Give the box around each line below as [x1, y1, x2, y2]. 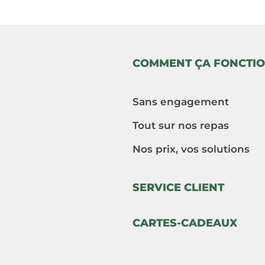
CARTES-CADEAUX [132, 216, 237, 230]
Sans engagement [132, 96, 229, 108]
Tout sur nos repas [132, 119, 229, 132]
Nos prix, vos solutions [132, 143, 250, 156]
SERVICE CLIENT [132, 181, 224, 195]
